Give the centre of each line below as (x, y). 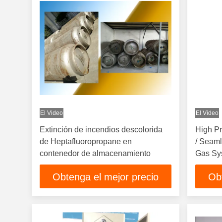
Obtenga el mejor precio (106, 177)
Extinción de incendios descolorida (101, 130)
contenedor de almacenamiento (95, 153)
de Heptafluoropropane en (86, 141)
